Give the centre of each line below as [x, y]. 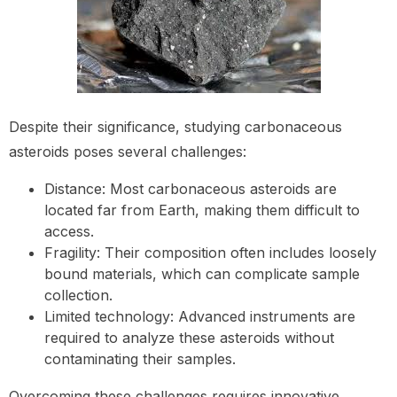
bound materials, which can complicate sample [202, 274]
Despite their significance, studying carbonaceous [175, 127]
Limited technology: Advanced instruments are [200, 317]
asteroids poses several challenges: [128, 152]
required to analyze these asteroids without [189, 338]
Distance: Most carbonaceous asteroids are [191, 189]
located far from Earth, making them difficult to [202, 210]
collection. [78, 296]
